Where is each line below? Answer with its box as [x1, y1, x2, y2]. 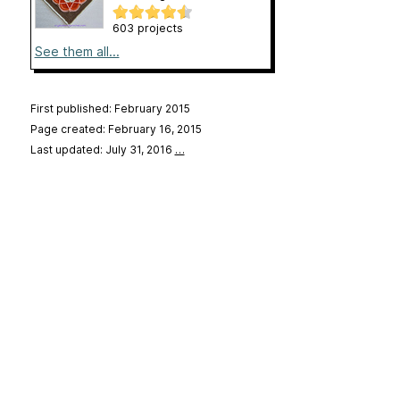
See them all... [34, 43, 120, 59]
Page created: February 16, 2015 [29, 121, 202, 136]
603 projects [112, 21, 183, 35]
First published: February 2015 [29, 101, 190, 115]
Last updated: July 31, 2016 [29, 142, 175, 156]
